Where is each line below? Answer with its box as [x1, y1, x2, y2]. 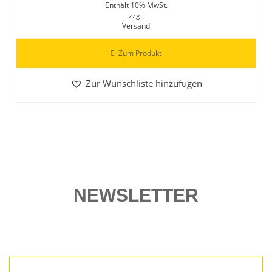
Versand [122, 21, 150, 32]
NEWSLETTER [73, 185, 199, 206]
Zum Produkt [118, 48, 161, 59]
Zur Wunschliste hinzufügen [85, 77, 202, 90]
